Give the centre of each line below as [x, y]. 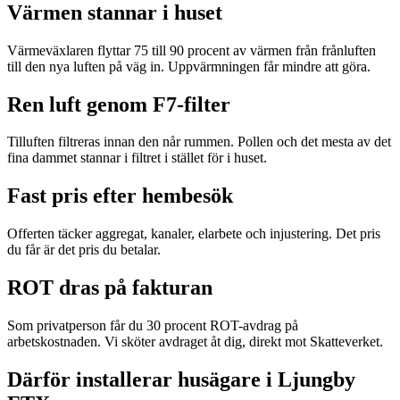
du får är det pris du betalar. [84, 250]
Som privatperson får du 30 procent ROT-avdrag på [153, 326]
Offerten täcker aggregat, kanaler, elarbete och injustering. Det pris [194, 234]
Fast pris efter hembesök [120, 196]
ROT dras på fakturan [110, 288]
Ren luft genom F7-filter [119, 104]
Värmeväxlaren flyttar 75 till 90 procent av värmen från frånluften [192, 50]
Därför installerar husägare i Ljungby [181, 379]
